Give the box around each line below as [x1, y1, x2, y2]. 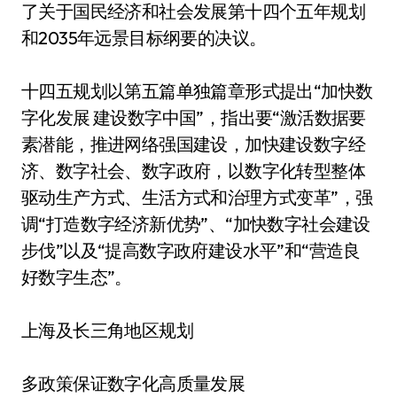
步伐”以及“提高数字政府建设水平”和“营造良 [21, 239, 361, 261]
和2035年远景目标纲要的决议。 [21, 27, 267, 49]
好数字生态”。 [21, 266, 132, 288]
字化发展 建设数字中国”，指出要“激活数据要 [21, 106, 366, 128]
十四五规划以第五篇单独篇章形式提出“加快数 [21, 80, 373, 102]
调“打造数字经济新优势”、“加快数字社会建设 [21, 213, 370, 235]
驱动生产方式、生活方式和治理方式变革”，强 [21, 186, 373, 208]
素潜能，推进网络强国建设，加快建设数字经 [21, 133, 365, 155]
